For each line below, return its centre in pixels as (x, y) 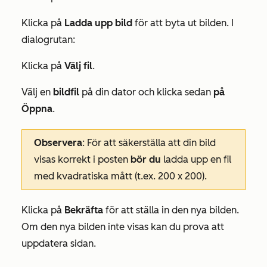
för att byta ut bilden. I (183, 23)
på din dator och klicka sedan (146, 92)
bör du (146, 159)
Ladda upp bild (98, 23)
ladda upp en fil (196, 159)
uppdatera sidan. (59, 243)
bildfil (66, 92)
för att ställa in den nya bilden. (171, 210)
